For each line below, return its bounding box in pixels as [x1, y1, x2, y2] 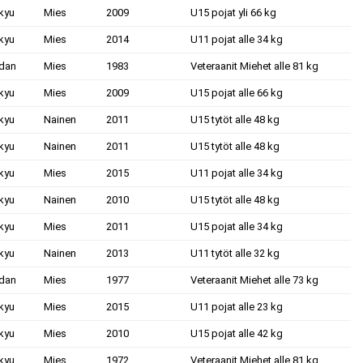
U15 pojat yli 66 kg [190, 6, 276, 19]
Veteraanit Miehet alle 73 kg [190, 274, 318, 286]
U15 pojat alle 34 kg [190, 220, 283, 233]
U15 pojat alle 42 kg [190, 327, 283, 340]
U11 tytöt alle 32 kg [190, 247, 280, 259]
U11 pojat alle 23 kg [190, 301, 283, 313]
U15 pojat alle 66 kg [190, 87, 283, 99]
